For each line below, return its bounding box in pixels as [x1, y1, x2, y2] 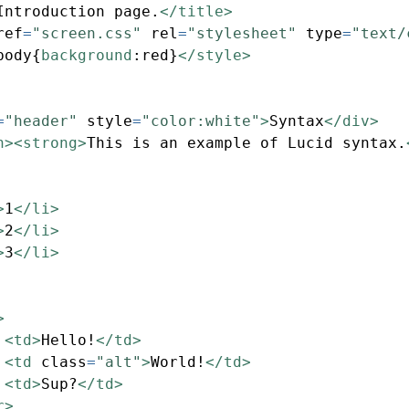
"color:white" [142, 112, 260, 131]
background [41, 47, 132, 65]
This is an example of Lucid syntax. [87, 134, 406, 152]
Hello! [41, 331, 96, 350]
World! [151, 353, 205, 372]
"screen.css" [32, 25, 142, 43]
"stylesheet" [187, 25, 297, 43]
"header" [5, 112, 78, 131]
